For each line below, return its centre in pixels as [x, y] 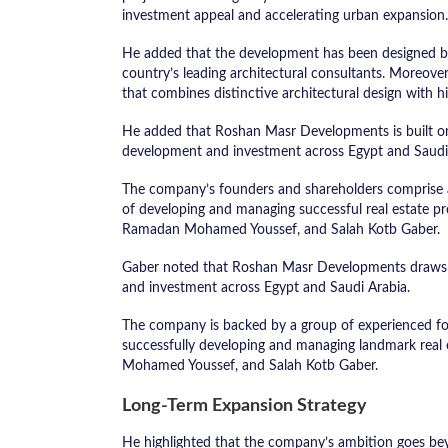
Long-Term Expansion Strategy [244, 406]
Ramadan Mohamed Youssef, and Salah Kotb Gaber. [281, 230]
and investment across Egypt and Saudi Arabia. [266, 288]
